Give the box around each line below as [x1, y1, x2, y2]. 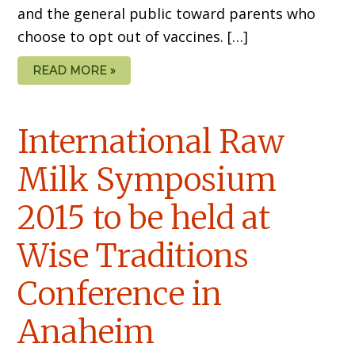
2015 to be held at [17, 197, 271, 238]
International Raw [17, 121, 285, 162]
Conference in [17, 273, 223, 314]
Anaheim [17, 311, 155, 352]
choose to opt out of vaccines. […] [17, 26, 249, 46]
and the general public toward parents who [17, 3, 316, 23]
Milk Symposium [17, 159, 277, 200]
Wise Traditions [17, 235, 250, 276]
